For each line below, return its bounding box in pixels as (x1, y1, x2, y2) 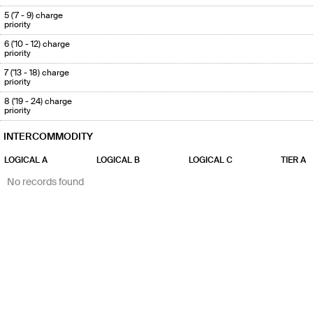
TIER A (281, 154, 306, 166)
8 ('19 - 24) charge (4, 96, 72, 108)
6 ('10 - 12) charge (4, 38, 70, 50)
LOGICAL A (4, 154, 48, 166)
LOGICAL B (96, 154, 140, 166)
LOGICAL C (189, 154, 233, 166)
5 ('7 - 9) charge (4, 10, 63, 22)
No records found (7, 175, 84, 189)
